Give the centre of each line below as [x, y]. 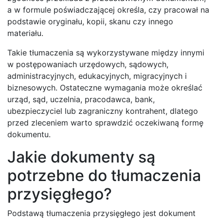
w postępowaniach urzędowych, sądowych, [88, 64]
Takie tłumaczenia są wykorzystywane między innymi [106, 52]
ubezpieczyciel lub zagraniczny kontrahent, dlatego [103, 111]
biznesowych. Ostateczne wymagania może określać [105, 87]
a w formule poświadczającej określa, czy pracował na [108, 9]
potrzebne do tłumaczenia [104, 175]
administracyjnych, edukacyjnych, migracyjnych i [97, 76]
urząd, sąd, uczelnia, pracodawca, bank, [81, 99]
